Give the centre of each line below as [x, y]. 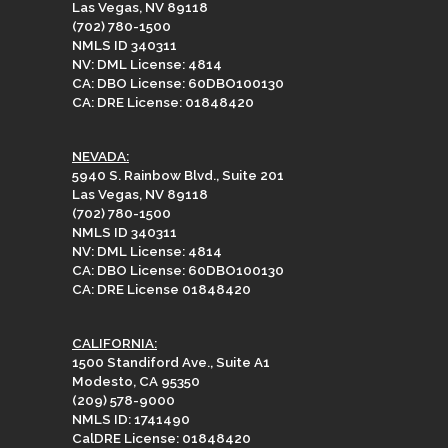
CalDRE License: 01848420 [161, 437]
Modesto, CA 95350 [136, 380]
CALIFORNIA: [114, 342]
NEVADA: [100, 155]
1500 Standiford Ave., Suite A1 [171, 361]
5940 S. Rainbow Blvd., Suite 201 [178, 174]
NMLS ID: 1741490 [131, 418]
